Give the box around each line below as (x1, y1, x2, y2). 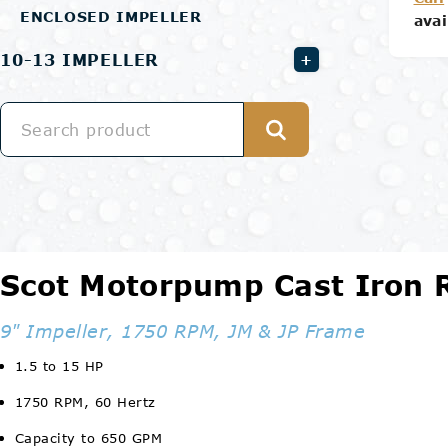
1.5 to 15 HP (15, 358, 104, 374)
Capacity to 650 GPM (15, 430, 163, 446)
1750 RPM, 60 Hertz (15, 394, 156, 410)
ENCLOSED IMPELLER (20, 8, 202, 25)
